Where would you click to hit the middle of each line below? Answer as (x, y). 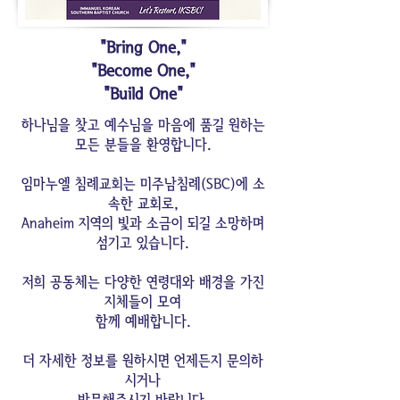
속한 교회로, (143, 203)
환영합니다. (179, 144)
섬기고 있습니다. (143, 242)
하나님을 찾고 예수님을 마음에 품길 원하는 (143, 125)
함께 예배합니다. (143, 321)
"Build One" (143, 94)
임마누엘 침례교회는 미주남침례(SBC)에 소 (143, 183)
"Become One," (143, 71)
